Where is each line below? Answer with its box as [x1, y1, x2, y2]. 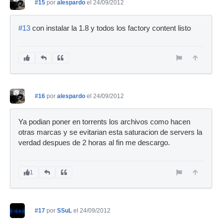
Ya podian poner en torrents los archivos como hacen [18, 118, 190, 126]
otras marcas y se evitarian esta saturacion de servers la [18, 128, 202, 136]
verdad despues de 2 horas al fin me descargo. [18, 139, 170, 147]
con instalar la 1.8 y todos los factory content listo [30, 24, 191, 32]
